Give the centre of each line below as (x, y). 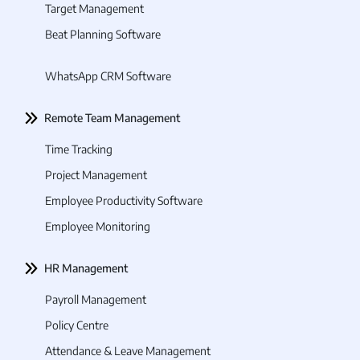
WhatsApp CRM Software (108, 76)
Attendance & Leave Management (128, 351)
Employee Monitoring (98, 227)
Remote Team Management (112, 118)
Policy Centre (77, 325)
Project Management (96, 175)
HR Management (86, 268)
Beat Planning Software (103, 35)
